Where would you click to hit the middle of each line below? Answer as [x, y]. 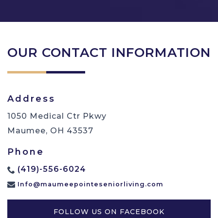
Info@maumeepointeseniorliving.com [91, 184]
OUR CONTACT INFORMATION [109, 53]
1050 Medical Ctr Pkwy [57, 116]
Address [31, 99]
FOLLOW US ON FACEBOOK [109, 212]
